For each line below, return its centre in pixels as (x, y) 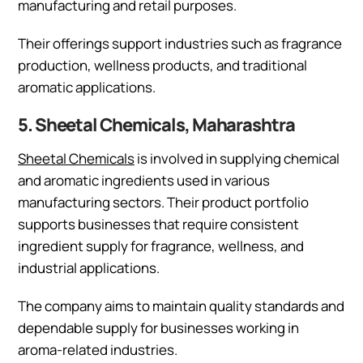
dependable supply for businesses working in (158, 327)
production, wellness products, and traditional (162, 65)
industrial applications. (89, 267)
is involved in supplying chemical (237, 158)
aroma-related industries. (98, 349)
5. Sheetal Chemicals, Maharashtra (156, 124)
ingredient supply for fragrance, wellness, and (161, 246)
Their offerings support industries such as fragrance (180, 43)
